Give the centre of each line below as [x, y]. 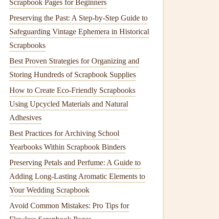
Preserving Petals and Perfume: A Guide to [75, 163]
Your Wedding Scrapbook [49, 190]
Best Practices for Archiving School [64, 133]
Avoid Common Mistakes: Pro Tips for [69, 206]
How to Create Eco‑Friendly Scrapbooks [72, 90]
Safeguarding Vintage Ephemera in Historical [79, 32]
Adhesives [25, 118]
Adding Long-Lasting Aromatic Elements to [77, 176]
